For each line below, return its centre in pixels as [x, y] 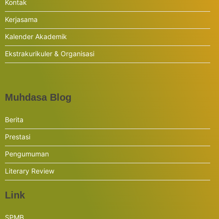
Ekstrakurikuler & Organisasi [50, 53]
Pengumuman [27, 153]
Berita [14, 119]
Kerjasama [21, 19]
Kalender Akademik [36, 36]
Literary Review [30, 171]
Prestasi [18, 136]
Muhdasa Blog [38, 97]
